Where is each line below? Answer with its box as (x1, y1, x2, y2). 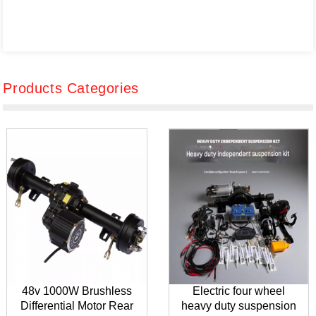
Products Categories (3, 80, 139, 97)
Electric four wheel (193, 285, 286, 298)
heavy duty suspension (181, 300, 297, 312)
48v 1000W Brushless (22, 285, 133, 298)
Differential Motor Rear (20, 300, 134, 312)
